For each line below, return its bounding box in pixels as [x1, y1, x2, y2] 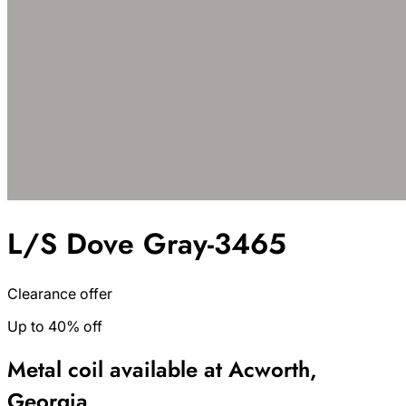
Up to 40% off [7, 316, 102, 335]
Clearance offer [7, 284, 112, 303]
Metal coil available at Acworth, [7, 353, 317, 385]
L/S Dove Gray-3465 [7, 223, 286, 266]
